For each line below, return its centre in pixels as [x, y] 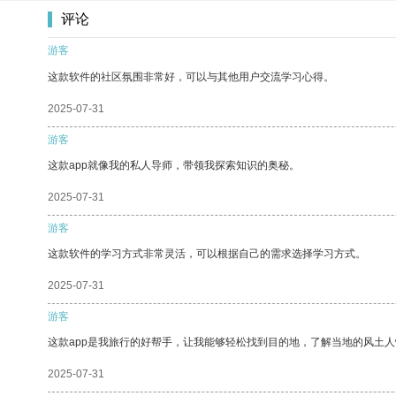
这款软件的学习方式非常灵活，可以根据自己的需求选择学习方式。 [207, 253]
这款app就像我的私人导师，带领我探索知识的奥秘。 [174, 165]
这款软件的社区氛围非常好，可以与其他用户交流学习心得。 [191, 76]
